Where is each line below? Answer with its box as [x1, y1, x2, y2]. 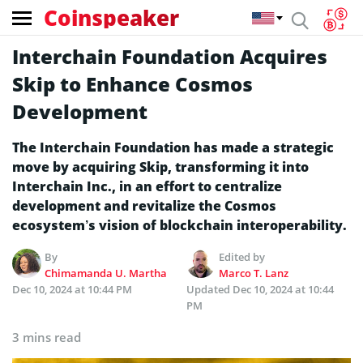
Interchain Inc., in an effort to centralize [12, 177, 282, 195]
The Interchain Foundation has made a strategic [12, 139, 334, 156]
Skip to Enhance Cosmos [12, 70, 253, 97]
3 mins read [12, 329, 81, 345]
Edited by [219, 250, 266, 264]
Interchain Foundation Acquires [12, 43, 327, 70]
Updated [186, 282, 233, 297]
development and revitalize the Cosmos [12, 197, 276, 215]
